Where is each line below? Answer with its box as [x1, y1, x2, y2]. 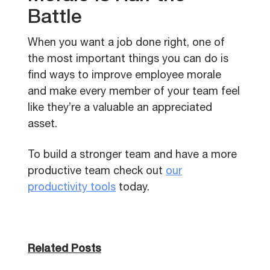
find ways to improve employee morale [28, 71, 221, 81]
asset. [28, 119, 57, 130]
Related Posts [28, 244, 101, 255]
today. [116, 183, 149, 193]
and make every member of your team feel [28, 87, 240, 98]
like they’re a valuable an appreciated [28, 103, 212, 114]
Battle [28, 9, 82, 28]
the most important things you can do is [28, 54, 228, 65]
